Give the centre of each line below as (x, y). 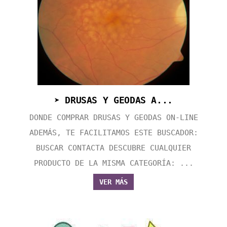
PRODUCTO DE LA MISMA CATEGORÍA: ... (113, 163)
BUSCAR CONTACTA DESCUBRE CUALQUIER (113, 148)
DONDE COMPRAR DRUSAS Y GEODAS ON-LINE (113, 118)
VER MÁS (113, 182)
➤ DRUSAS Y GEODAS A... (113, 100)
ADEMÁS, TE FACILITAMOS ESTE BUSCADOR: (113, 133)
